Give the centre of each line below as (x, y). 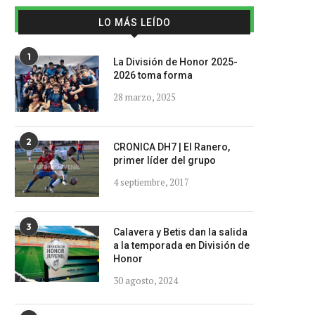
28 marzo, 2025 (144, 97)
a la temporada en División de (181, 245)
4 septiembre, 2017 (151, 182)
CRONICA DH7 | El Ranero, (172, 147)
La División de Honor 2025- (175, 62)
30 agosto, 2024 (146, 281)
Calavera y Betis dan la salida (180, 232)
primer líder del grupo (165, 160)
